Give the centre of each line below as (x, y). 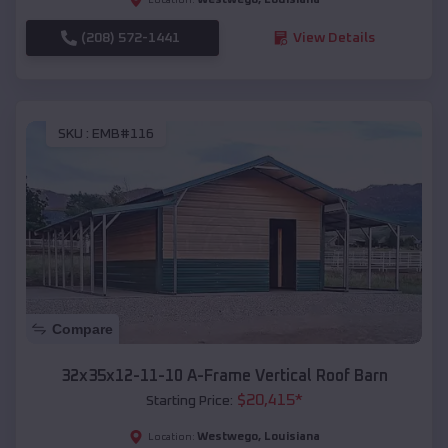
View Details (333, 37)
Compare (82, 329)
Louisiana (291, 437)
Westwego (227, 437)
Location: (171, 437)
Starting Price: (189, 401)
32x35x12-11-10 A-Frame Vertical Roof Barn (224, 376)
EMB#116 (123, 134)
